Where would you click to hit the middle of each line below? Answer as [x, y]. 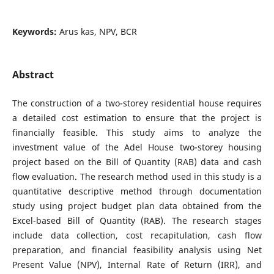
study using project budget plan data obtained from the [137, 206]
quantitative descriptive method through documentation [137, 191]
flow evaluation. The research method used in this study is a [137, 176]
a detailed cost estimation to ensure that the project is [137, 117]
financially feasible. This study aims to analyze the [137, 132]
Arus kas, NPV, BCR [98, 31]
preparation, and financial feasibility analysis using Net [137, 250]
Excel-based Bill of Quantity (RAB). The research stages [137, 220]
